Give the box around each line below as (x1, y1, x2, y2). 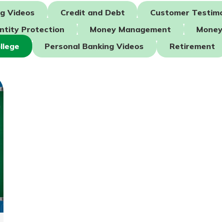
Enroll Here (7, 67, 62, 80)
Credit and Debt (60, 7, 125, 18)
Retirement (169, 41, 215, 52)
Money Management (90, 24, 171, 35)
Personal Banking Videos (45, 41, 144, 52)
